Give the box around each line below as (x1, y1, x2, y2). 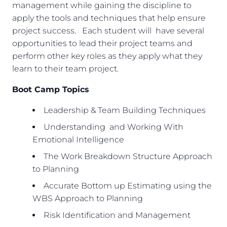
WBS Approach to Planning (32, 194, 143, 204)
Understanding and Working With (44, 122, 183, 132)
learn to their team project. (12, 64, 119, 74)
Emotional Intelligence (32, 135, 124, 145)
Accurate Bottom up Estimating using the (44, 181, 212, 191)
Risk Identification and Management (44, 210, 191, 220)
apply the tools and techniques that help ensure (12, 13, 206, 23)
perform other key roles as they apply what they (12, 51, 202, 61)
